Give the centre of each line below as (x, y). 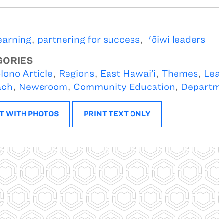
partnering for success (88, 39)
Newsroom (43, 87)
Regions (76, 73)
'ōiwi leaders (175, 39)
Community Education (124, 87)
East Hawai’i (128, 73)
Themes (180, 73)
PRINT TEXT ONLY (117, 114)
